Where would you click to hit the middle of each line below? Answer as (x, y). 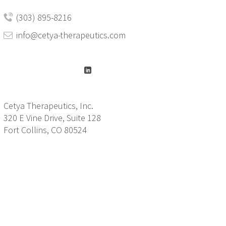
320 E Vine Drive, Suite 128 (52, 118)
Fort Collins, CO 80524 (45, 130)
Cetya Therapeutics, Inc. (48, 106)
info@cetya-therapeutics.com (71, 35)
